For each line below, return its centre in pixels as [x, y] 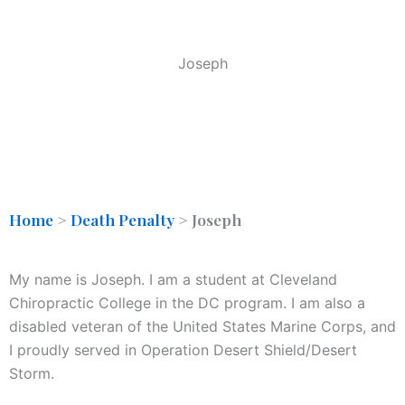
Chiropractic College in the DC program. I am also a [187, 303]
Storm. [32, 374]
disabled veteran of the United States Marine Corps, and [202, 327]
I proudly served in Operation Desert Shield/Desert [183, 350]
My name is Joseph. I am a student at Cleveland [173, 280]
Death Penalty [122, 220]
